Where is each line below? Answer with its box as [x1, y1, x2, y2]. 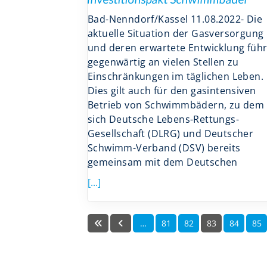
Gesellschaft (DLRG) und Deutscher [88, 127, 254, 141]
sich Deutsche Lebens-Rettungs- [88, 113, 239, 126]
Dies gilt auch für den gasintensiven [88, 84, 256, 98]
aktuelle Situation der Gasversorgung [88, 27, 264, 41]
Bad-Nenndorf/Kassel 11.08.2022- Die [88, 13, 262, 26]
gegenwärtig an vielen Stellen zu [88, 55, 239, 69]
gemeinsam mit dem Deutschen [88, 156, 238, 169]
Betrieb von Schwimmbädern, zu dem [88, 98, 265, 112]
